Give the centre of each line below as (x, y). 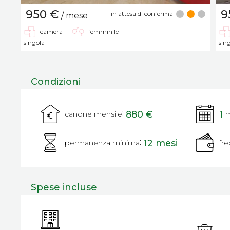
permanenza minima (102, 143)
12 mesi (160, 143)
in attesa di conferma (142, 13)
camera (51, 32)
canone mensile (93, 114)
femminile (103, 32)
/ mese (73, 16)
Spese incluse (64, 187)
